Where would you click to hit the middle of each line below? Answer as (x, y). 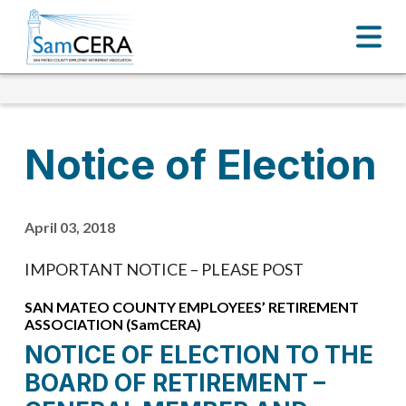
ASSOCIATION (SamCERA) (113, 324)
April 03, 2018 (70, 227)
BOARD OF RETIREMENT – (175, 382)
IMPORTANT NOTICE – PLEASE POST (164, 269)
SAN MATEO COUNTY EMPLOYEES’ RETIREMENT (192, 306)
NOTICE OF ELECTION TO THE (199, 354)
